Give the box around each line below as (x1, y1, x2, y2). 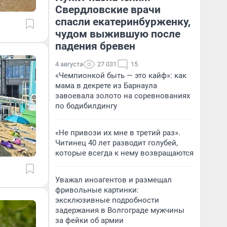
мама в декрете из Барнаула (55, 81, 157, 90)
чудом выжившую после (55, 28, 180, 40)
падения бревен (55, 40, 135, 52)
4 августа (55, 60, 83, 68)
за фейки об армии (55, 216, 124, 225)
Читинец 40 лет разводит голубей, (55, 138, 178, 147)
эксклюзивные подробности (55, 196, 159, 205)
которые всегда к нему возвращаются (55, 148, 194, 158)
